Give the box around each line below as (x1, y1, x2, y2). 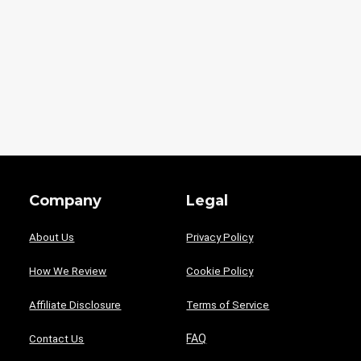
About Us (29, 230, 75, 243)
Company (29, 191, 102, 210)
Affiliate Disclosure (29, 298, 122, 311)
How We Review (29, 264, 107, 277)
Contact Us (29, 332, 85, 345)
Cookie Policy (186, 264, 254, 277)
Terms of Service (186, 298, 270, 311)
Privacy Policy (186, 230, 254, 243)
